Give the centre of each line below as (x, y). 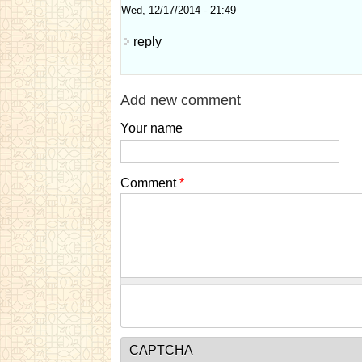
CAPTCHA (161, 351)
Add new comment (181, 100)
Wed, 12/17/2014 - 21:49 (179, 11)
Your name (152, 128)
